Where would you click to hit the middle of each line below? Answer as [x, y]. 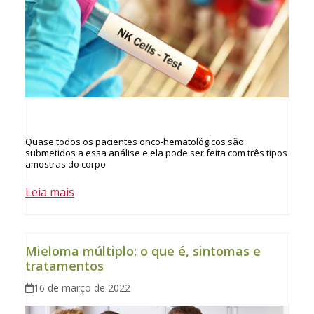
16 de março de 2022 [82, 287]
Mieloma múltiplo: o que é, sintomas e [143, 251]
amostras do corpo [65, 164]
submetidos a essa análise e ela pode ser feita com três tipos [156, 152]
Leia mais [49, 192]
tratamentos [64, 265]
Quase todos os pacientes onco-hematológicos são [134, 141]
